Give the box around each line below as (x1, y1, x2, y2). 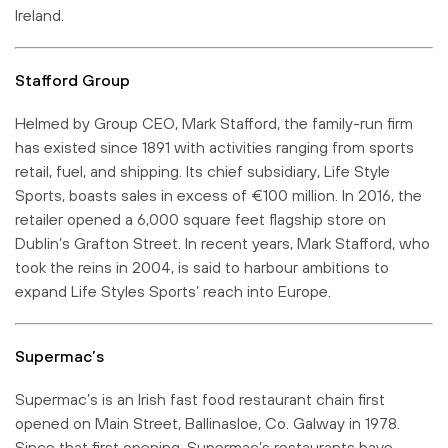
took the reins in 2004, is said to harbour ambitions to (15, 257, 389, 276)
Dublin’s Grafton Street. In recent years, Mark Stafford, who (15, 233, 430, 252)
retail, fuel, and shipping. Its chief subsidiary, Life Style (15, 161, 390, 180)
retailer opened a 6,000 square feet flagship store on (15, 209, 386, 228)
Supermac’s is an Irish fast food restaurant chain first (15, 389, 385, 408)
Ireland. (15, 5, 64, 24)
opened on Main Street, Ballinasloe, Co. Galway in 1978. (15, 413, 400, 432)
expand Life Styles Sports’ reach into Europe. (15, 281, 331, 300)
